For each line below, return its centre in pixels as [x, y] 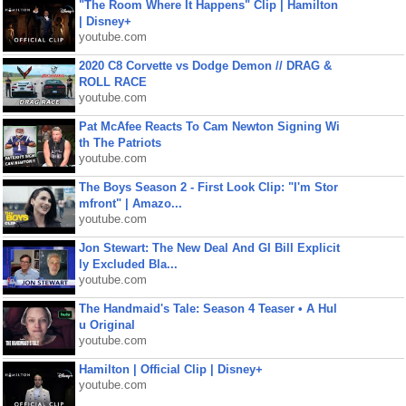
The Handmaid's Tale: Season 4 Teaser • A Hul [208, 309]
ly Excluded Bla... [128, 264]
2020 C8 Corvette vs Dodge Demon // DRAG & [205, 66]
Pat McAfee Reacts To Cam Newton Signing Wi [209, 126]
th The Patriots [120, 143]
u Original [106, 325]
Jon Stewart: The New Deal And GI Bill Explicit [209, 248]
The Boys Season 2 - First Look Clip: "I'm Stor [208, 187]
